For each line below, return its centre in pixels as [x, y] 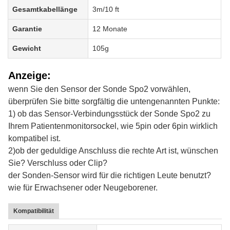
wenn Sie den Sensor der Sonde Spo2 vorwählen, [99, 89]
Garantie [27, 29]
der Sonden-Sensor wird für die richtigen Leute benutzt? [110, 175]
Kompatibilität [34, 211]
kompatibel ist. [34, 138]
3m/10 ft [106, 9]
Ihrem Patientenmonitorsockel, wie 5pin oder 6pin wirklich [113, 126]
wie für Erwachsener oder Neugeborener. [83, 188]
